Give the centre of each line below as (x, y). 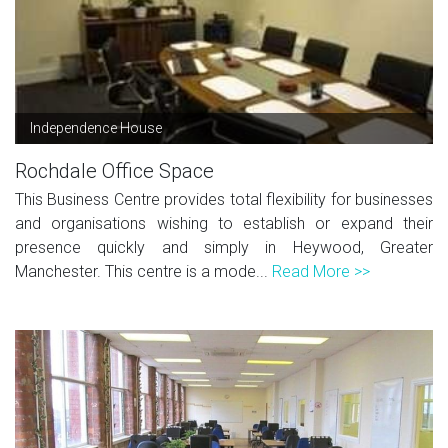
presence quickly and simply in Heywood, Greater (224, 247)
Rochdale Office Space (114, 170)
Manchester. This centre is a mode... (143, 271)
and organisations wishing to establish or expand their (224, 223)
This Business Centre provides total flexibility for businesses (224, 199)
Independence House (96, 127)
